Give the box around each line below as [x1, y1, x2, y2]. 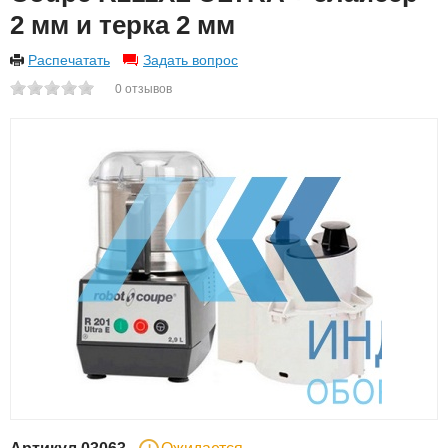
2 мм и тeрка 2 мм [10, 10, 235, 40]
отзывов [125, 82, 172, 96]
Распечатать [28, 52, 110, 68]
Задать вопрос [143, 52, 238, 68]
